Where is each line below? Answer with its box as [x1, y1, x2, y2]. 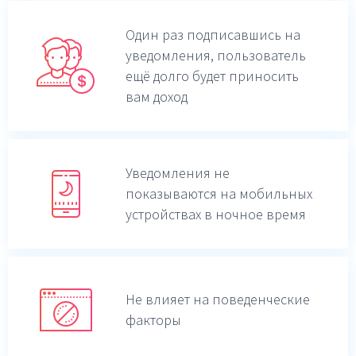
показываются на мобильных [126, 184, 312, 203]
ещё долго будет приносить [126, 66, 299, 85]
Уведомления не [126, 163, 230, 182]
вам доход [126, 87, 188, 106]
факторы [126, 311, 181, 330]
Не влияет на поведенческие [126, 290, 310, 309]
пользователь [214, 45, 306, 64]
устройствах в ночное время [126, 204, 306, 223]
